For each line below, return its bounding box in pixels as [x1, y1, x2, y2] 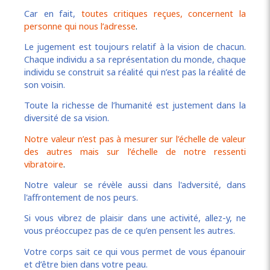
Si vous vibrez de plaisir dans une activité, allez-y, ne [24, 212, 246, 224]
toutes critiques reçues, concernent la [81, 7, 246, 19]
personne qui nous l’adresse [24, 19, 136, 32]
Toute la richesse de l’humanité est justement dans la [24, 99, 246, 111]
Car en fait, [24, 7, 76, 19]
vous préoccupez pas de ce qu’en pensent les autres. [24, 224, 235, 237]
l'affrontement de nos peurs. [24, 191, 138, 204]
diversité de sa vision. [24, 111, 109, 124]
